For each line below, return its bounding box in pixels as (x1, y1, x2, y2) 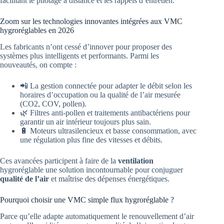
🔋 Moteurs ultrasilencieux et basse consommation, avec (20, 126, 196, 135)
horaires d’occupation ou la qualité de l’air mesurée (20, 90, 180, 99)
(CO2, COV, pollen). (20, 99, 86, 108)
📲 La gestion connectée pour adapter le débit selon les (20, 81, 192, 90)
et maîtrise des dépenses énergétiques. (49, 174, 169, 183)
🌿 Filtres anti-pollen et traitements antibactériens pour (20, 108, 190, 117)
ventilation (118, 156, 153, 165)
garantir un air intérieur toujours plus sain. (20, 117, 151, 126)
